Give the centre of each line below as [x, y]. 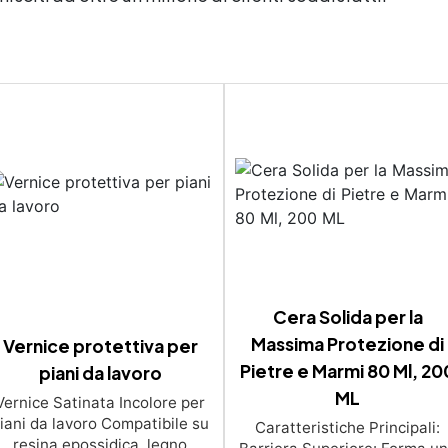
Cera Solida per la [347, 316]
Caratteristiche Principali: [348, 427]
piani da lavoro [100, 372]
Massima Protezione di [348, 343]
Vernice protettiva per [100, 345]
